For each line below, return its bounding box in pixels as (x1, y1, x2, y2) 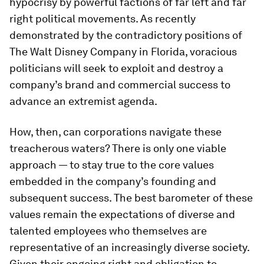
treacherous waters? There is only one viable (9, 142, 226, 154)
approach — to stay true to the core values (9, 159, 214, 171)
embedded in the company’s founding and (9, 175, 216, 187)
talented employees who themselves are (9, 225, 207, 237)
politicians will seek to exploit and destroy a (9, 62, 223, 74)
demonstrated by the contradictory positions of (9, 29, 242, 41)
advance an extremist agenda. (9, 95, 157, 107)
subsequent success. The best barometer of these (9, 192, 253, 204)
